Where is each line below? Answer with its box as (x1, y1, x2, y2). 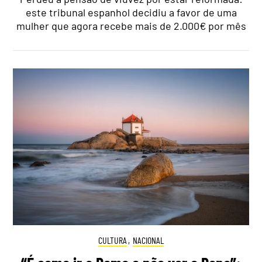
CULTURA (98, 235, 127, 246)
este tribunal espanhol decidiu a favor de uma (25, 5, 237, 19)
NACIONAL (132, 235, 164, 246)
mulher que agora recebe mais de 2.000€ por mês (16, 19, 246, 32)
